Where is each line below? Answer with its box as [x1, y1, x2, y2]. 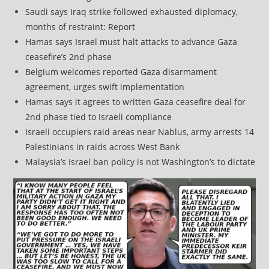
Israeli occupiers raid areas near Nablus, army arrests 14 [25, 125, 255, 138]
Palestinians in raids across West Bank [25, 141, 180, 153]
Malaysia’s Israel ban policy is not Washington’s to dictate [25, 156, 256, 168]
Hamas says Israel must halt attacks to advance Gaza [25, 35, 238, 47]
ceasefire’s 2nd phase [25, 50, 112, 62]
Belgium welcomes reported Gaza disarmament [25, 65, 217, 77]
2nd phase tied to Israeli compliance [25, 110, 172, 122]
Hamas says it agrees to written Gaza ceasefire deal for [25, 95, 246, 107]
